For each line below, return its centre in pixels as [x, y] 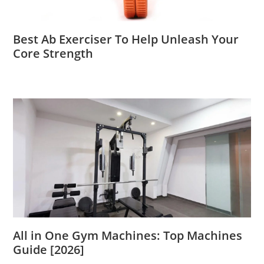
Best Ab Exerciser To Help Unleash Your [126, 39]
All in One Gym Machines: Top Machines [128, 235]
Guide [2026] [49, 249]
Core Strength [53, 53]
